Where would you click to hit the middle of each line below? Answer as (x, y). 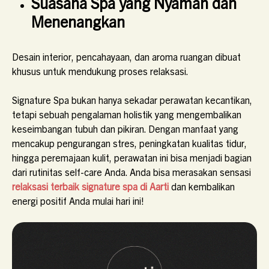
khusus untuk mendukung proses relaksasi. (100, 71)
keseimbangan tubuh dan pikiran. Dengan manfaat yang (125, 128)
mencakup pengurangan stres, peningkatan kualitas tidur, (129, 143)
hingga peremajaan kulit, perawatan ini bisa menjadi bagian (132, 157)
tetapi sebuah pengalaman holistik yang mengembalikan (127, 114)
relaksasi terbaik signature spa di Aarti (92, 186)
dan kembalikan (203, 186)
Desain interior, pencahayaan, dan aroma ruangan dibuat (126, 56)
